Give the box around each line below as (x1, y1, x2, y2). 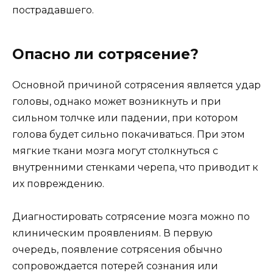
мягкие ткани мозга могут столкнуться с (12, 144, 218, 157)
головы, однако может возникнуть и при (12, 95, 221, 107)
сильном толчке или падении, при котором (12, 112, 238, 124)
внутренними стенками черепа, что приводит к (12, 161, 258, 173)
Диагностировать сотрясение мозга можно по (12, 210, 250, 222)
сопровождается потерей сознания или (12, 260, 218, 272)
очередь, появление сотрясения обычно (12, 243, 222, 255)
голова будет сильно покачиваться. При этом (12, 128, 245, 140)
